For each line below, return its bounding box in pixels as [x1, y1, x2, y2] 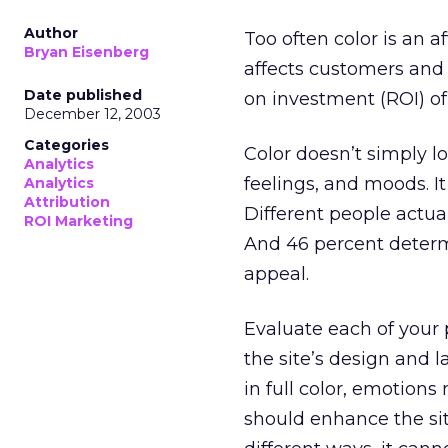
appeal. [244, 263, 309, 285]
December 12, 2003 [24, 105, 161, 123]
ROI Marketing [24, 212, 133, 230]
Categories [24, 136, 109, 154]
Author [24, 24, 78, 42]
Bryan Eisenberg [24, 43, 149, 61]
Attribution [24, 193, 110, 211]
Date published [24, 86, 142, 104]
